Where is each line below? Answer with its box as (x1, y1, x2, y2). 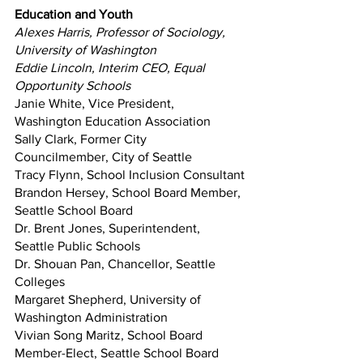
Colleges (15, 274, 65, 288)
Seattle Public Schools (15, 238, 140, 253)
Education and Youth (15, 6, 133, 21)
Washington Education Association (15, 113, 211, 128)
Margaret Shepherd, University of (15, 292, 204, 306)
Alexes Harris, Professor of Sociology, (15, 24, 228, 39)
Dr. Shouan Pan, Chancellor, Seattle (15, 256, 219, 271)
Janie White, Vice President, (15, 96, 177, 110)
